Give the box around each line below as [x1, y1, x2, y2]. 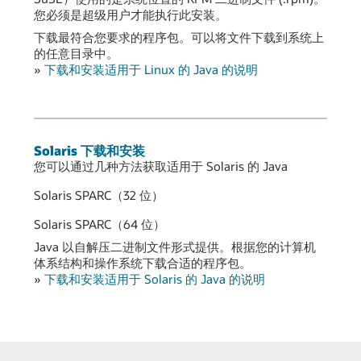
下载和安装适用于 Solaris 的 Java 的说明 [44, 271, 265, 288]
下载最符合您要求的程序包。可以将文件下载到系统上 [34, 28, 324, 45]
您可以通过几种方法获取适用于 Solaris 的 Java [34, 158, 288, 175]
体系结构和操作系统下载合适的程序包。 [34, 255, 251, 272]
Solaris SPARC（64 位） [34, 216, 165, 233]
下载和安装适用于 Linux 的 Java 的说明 [44, 60, 258, 77]
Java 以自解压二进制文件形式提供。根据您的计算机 [34, 239, 316, 255]
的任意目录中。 [34, 44, 118, 61]
